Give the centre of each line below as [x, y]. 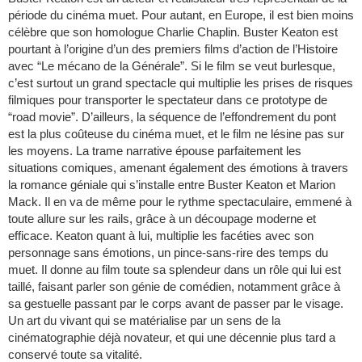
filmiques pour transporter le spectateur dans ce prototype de [168, 100]
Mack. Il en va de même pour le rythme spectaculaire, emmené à [180, 202]
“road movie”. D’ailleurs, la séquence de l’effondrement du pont [172, 117]
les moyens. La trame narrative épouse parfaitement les [155, 151]
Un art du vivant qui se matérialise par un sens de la [144, 321]
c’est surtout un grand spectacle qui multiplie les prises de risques [181, 83]
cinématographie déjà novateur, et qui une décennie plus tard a [172, 338]
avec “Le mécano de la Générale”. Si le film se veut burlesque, [172, 66]
